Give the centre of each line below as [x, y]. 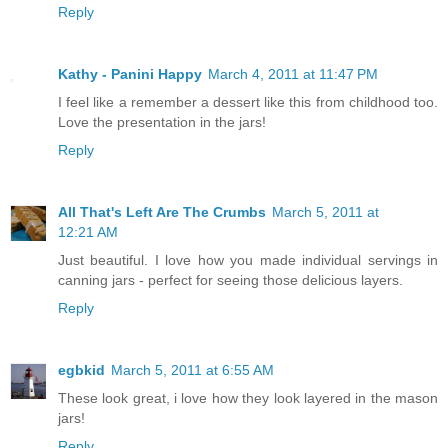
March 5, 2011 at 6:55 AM [192, 370]
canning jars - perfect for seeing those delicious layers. [230, 280]
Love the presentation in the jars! [162, 122]
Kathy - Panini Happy [130, 74]
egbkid [81, 370]
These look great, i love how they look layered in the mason [248, 398]
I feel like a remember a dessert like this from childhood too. [248, 102]
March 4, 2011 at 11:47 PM [293, 74]
